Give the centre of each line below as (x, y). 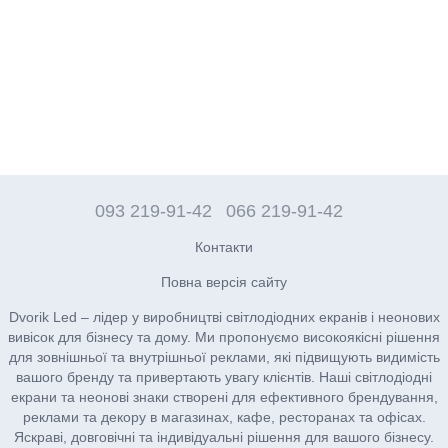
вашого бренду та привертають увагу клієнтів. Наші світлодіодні (224, 376)
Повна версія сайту (224, 281)
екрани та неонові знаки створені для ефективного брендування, (224, 396)
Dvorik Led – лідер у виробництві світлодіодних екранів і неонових (224, 316)
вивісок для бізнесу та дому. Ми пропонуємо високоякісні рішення (224, 336)
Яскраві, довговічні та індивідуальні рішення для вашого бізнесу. (224, 436)
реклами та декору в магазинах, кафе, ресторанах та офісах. (224, 416)
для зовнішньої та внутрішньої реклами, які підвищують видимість (224, 356)
